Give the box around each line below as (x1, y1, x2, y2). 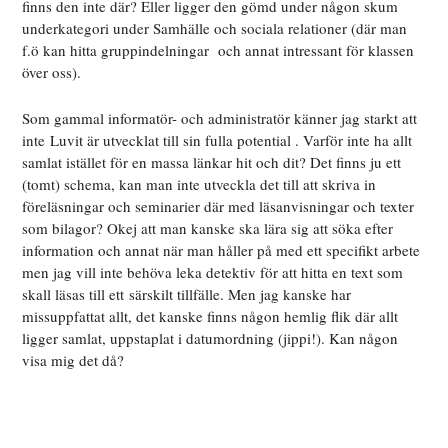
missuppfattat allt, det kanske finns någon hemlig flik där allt (22, 306, 399, 327)
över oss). (22, 62, 82, 83)
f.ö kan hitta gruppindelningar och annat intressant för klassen (22, 40, 415, 61)
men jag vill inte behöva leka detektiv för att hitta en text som (22, 262, 404, 283)
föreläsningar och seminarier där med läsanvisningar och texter (22, 196, 415, 217)
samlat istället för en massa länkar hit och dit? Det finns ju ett (22, 152, 402, 173)
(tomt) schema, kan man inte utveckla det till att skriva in (22, 174, 377, 195)
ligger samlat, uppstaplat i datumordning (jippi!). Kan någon (22, 328, 399, 349)
